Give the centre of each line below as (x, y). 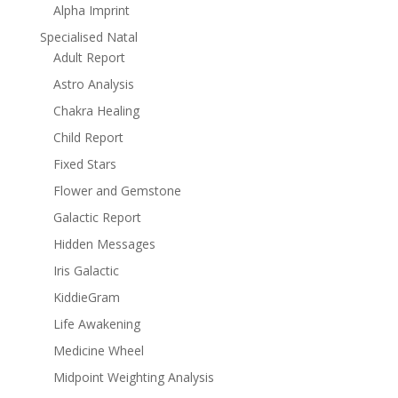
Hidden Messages (104, 244)
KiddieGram (86, 297)
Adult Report (89, 57)
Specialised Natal (88, 37)
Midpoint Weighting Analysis (133, 377)
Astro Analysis (93, 84)
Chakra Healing (96, 111)
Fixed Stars (84, 164)
